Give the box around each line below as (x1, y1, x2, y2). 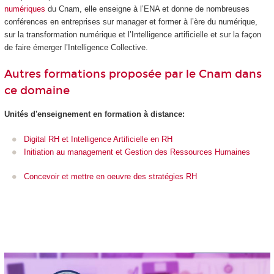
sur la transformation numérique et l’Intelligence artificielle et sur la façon (4, 30, 261, 40)
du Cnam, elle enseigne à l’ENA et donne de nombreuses (45, 4, 250, 14)
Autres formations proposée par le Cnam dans (4, 67, 262, 81)
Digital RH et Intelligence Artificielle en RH (24, 134, 172, 144)
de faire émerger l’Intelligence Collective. (4, 43, 148, 53)
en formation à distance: (90, 109, 185, 119)
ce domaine (4, 83, 70, 97)
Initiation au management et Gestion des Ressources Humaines (24, 147, 250, 157)
